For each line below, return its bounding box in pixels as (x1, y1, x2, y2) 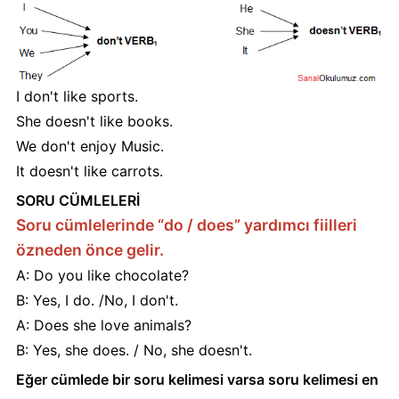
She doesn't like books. (15, 112, 173, 131)
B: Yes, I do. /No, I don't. (15, 291, 178, 310)
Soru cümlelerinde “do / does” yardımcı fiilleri (15, 216, 357, 235)
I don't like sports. (15, 87, 138, 106)
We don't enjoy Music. (15, 137, 164, 156)
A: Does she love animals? (15, 316, 191, 335)
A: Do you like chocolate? (15, 266, 189, 285)
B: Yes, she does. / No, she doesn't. (15, 341, 252, 360)
